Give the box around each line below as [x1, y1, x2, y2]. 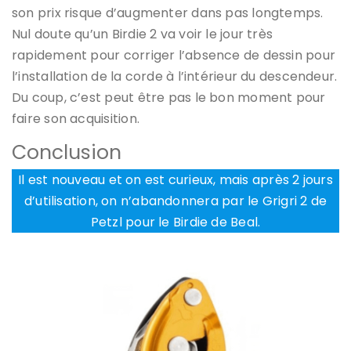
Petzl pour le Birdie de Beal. [90, 212, 261, 231]
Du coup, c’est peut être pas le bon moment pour [12, 88, 326, 107]
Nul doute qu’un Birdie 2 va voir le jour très [12, 24, 273, 43]
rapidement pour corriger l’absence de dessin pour [12, 45, 336, 64]
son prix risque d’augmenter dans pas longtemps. [12, 3, 324, 22]
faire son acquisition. [12, 109, 139, 128]
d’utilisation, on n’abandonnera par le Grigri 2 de [24, 191, 327, 210]
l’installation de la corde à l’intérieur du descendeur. [12, 67, 338, 85]
